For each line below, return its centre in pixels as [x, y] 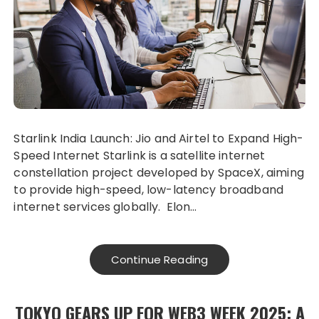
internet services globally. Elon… [105, 207]
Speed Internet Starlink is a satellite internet [140, 156]
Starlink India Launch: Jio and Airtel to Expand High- [159, 139]
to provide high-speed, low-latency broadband [149, 190]
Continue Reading [159, 260]
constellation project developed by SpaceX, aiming [159, 173]
